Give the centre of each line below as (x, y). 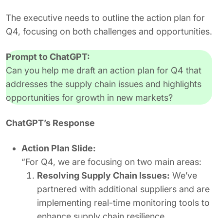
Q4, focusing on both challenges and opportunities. (109, 31)
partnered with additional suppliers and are (123, 189)
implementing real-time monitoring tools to (123, 203)
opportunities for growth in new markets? (89, 98)
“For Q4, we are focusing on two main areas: (111, 162)
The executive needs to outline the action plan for (105, 18)
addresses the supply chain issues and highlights (104, 84)
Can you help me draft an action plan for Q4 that (104, 70)
